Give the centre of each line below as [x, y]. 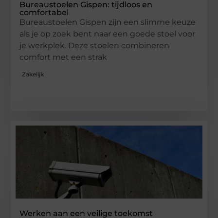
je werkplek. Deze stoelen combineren [95, 45]
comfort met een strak [64, 57]
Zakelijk [33, 74]
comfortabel [44, 12]
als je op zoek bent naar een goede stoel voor [108, 34]
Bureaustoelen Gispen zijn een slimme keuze [108, 22]
